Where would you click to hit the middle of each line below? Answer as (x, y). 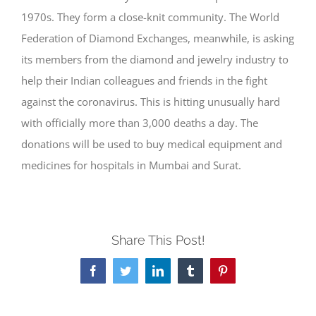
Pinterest (241, 275)
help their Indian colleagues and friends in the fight (144, 80)
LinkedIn (177, 275)
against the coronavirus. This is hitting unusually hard (151, 101)
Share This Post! (158, 240)
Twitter (140, 275)
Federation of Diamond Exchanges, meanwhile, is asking (158, 38)
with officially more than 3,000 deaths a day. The (140, 122)
